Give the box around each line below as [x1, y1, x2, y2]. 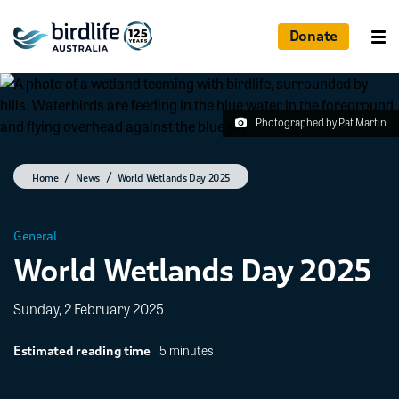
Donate [289, 27, 338, 45]
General [13, 228, 57, 245]
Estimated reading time [13, 343, 151, 360]
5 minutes [156, 341, 214, 359]
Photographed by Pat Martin [256, 114, 387, 130]
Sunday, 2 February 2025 [13, 298, 164, 319]
